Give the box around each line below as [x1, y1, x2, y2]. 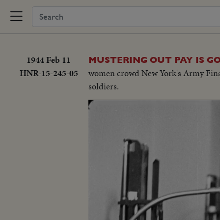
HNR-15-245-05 [19, 67, 78, 79]
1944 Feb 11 [27, 54, 71, 66]
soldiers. [88, 80, 119, 92]
